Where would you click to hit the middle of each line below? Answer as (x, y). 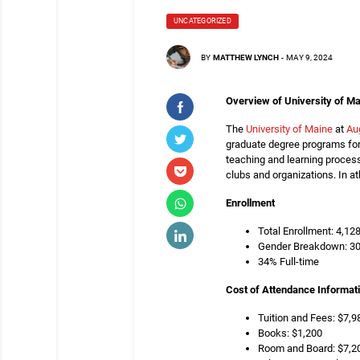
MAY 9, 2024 (309, 57)
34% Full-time (288, 262)
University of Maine (288, 129)
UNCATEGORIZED (202, 21)
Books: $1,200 (290, 333)
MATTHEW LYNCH (246, 57)
